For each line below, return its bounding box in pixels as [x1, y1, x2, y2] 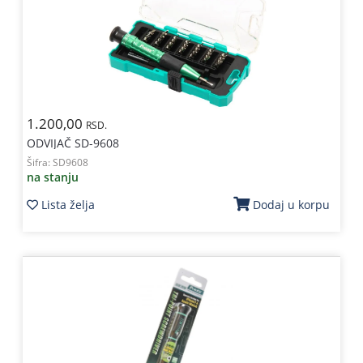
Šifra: [26, 156, 53, 169]
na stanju [26, 169, 79, 185]
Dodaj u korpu [253, 197, 331, 212]
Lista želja [41, 196, 95, 212]
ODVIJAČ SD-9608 [26, 135, 119, 151]
